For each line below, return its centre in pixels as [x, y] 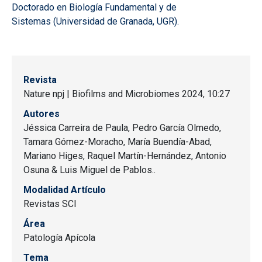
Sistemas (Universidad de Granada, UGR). [95, 22]
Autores [42, 114]
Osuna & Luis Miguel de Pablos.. [89, 170]
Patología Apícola [59, 238]
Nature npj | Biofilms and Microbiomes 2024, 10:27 [127, 94]
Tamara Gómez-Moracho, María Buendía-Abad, [118, 142]
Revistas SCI [50, 204]
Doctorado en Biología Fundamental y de [94, 8]
